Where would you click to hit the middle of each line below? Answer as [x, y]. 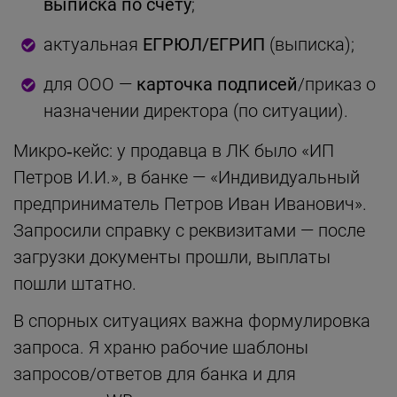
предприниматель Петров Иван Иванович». [190, 203]
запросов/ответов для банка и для [155, 374]
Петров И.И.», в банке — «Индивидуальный [187, 177]
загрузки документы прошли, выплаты [172, 257]
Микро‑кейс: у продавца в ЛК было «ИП [174, 150]
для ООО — [90, 84]
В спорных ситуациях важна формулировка [192, 320]
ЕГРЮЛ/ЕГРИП [204, 44]
